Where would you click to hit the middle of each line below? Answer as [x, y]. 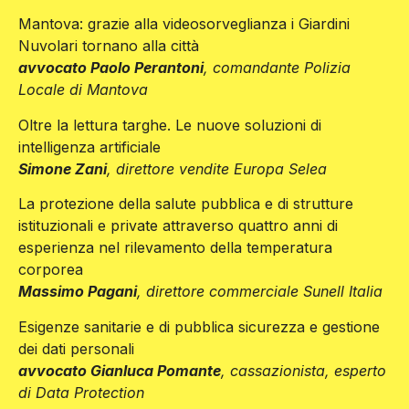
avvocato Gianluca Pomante [120, 370]
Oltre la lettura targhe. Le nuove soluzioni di [170, 125]
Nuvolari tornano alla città [109, 46]
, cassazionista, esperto [304, 370]
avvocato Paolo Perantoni [111, 68]
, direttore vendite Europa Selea [217, 168]
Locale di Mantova [83, 90]
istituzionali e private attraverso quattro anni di [178, 226]
